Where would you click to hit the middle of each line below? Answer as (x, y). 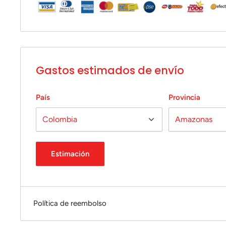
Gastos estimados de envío (110, 71)
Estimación (70, 154)
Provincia (185, 97)
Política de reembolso (70, 203)
